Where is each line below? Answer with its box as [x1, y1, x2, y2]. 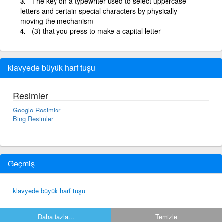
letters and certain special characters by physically [20, 5, 177, 16]
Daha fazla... [37, 211, 74, 221]
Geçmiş [8, 157, 35, 169]
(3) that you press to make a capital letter [32, 25, 161, 36]
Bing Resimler [13, 113, 53, 123]
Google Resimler [13, 105, 60, 114]
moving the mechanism [20, 15, 93, 26]
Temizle [155, 211, 177, 221]
